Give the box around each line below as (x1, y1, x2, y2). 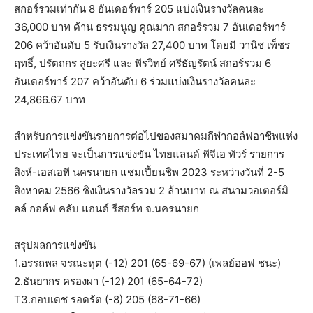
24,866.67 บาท (14, 92, 85, 106)
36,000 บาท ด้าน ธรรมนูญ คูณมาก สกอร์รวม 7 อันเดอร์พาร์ (14, 20, 286, 34)
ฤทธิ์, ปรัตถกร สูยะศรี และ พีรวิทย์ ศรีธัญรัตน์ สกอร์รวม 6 (14, 56, 271, 70)
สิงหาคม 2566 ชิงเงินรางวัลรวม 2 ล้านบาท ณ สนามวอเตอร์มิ (14, 183, 289, 197)
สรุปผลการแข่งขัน (14, 238, 96, 252)
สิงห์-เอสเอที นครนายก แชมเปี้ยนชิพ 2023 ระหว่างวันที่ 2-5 (14, 165, 284, 179)
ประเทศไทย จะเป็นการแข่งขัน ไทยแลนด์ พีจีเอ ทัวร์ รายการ (14, 147, 284, 161)
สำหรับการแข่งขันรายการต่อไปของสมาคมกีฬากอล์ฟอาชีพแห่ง (14, 129, 298, 143)
